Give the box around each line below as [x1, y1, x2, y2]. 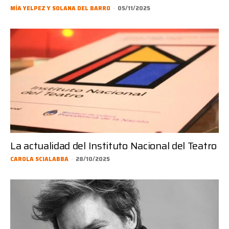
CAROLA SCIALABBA [10, 155, 68, 164]
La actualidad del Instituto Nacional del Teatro [10, 138, 217, 154]
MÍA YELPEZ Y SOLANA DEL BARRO [10, 4, 110, 13]
